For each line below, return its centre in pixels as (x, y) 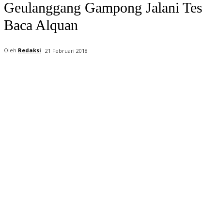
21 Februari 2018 (66, 50)
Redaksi (30, 50)
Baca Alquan (41, 25)
